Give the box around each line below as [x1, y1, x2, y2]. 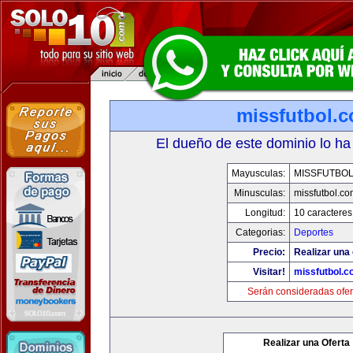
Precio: [252, 247, 285, 258]
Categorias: [235, 227, 285, 238]
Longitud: [244, 207, 285, 218]
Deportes [293, 227, 333, 238]
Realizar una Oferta [263, 337, 350, 348]
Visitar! [252, 266, 285, 277]
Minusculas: [233, 188, 285, 199]
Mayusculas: [231, 168, 285, 179]
